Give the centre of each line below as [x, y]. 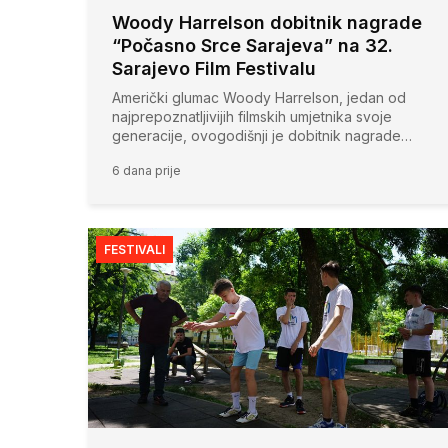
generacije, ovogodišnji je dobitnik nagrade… [262, 136]
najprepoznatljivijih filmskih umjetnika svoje [252, 117]
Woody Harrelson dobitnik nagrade [267, 23]
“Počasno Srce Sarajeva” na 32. [252, 46]
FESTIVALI [134, 250]
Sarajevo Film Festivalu [214, 69]
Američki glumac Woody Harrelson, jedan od [259, 98]
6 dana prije [146, 171]
